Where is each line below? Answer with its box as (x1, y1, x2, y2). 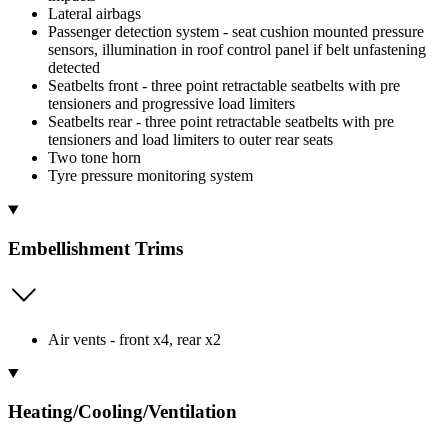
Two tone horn (48, 149, 141, 167)
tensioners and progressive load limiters (48, 95, 295, 113)
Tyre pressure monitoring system (48, 167, 253, 185)
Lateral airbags (48, 5, 141, 23)
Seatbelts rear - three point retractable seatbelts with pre (48, 113, 394, 131)
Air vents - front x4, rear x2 (48, 330, 221, 348)
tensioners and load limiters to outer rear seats (48, 131, 333, 149)
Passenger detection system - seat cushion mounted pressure (48, 23, 424, 41)
